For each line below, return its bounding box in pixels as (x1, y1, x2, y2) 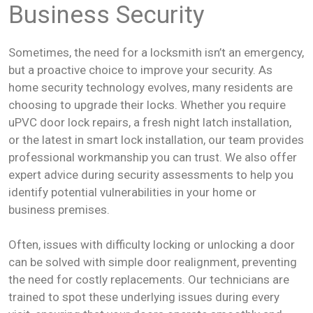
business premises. (8, 202, 110, 217)
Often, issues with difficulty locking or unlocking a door (8, 238, 295, 252)
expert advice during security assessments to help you (8, 167, 293, 182)
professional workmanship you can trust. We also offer (8, 150, 297, 164)
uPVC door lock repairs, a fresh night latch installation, (8, 115, 291, 129)
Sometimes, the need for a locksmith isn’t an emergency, (8, 45, 304, 59)
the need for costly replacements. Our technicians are (8, 272, 289, 286)
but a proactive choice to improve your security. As (8, 62, 272, 77)
